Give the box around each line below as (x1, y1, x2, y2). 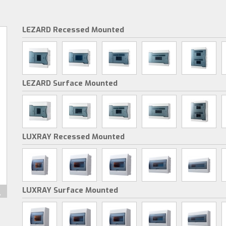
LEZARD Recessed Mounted (22, 25, 124, 35)
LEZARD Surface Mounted (22, 78, 118, 88)
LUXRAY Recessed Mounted (22, 132, 125, 142)
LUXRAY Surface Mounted (22, 185, 118, 195)
